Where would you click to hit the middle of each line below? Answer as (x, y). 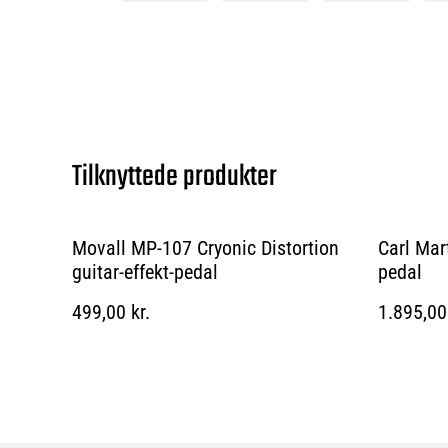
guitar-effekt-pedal (145, 271)
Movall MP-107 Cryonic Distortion (205, 247)
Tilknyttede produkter (174, 176)
